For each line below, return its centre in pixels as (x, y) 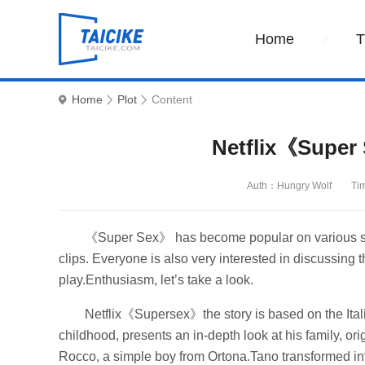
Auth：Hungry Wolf (289, 186)
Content (172, 99)
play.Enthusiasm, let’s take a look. (156, 280)
